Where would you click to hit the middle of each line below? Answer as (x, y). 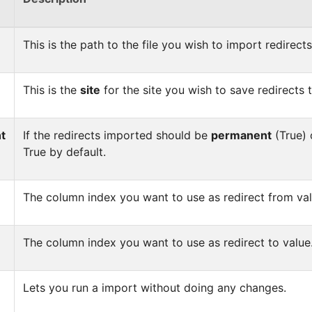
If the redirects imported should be (117, 135)
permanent (241, 135)
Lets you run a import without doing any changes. (155, 288)
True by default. (64, 152)
